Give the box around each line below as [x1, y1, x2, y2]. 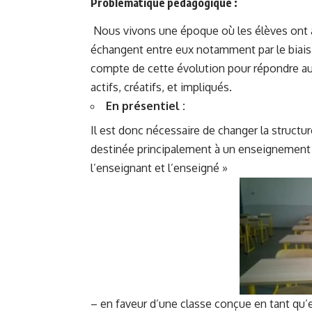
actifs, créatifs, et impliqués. [91, 79, 232, 94]
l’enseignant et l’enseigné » [91, 160, 228, 175]
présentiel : [122, 98, 185, 113]
